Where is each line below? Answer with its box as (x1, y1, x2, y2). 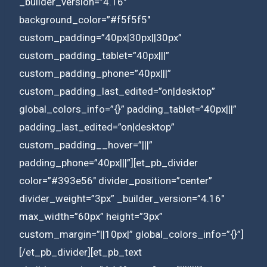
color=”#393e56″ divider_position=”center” (19, 174, 212, 187)
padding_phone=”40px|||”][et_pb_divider (19, 156, 198, 169)
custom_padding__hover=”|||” (19, 138, 153, 151)
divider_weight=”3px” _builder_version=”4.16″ (19, 192, 224, 204)
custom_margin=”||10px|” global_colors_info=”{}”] (19, 228, 244, 240)
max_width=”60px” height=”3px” (19, 210, 163, 222)
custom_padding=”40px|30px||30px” (19, 31, 182, 44)
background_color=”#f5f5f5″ (19, 13, 150, 26)
